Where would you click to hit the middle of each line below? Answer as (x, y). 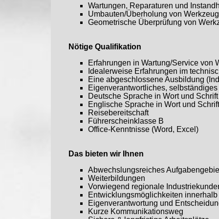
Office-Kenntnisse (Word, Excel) (143, 130)
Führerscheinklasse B (126, 121)
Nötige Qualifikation (105, 47)
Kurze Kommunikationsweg (136, 212)
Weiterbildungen (117, 178)
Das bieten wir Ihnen (106, 154)
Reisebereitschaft (118, 113)
